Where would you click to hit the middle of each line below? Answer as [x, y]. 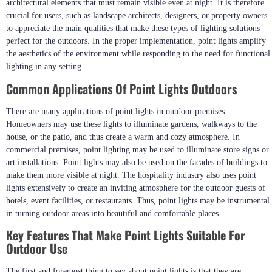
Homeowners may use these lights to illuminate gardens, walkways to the [131, 124]
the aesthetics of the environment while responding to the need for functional [138, 54]
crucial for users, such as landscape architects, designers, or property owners [137, 16]
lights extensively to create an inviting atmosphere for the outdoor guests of [136, 188]
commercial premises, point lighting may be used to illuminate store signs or [138, 149]
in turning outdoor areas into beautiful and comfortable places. [114, 213]
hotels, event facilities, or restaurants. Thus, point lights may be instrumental [138, 200]
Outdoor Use [37, 249]
